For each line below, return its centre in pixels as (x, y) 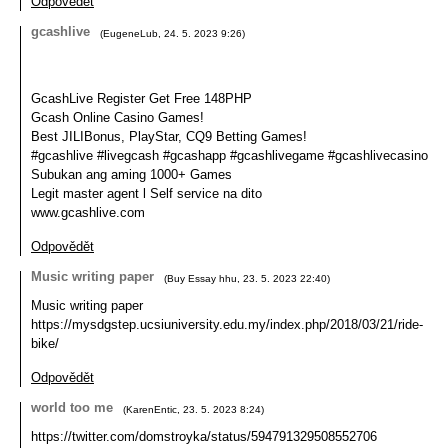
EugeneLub (130, 33)
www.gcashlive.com (88, 212)
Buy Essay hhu (202, 278)
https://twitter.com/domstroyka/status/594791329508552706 (204, 436)
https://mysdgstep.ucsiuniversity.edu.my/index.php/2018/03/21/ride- (227, 324)
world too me (72, 407)
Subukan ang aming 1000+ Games (131, 174)
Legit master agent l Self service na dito (146, 193)
